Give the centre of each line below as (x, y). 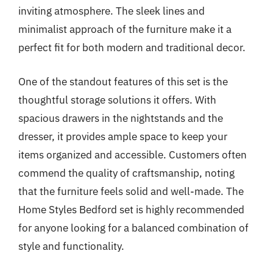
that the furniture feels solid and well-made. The (131, 191)
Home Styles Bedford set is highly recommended (131, 209)
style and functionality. (71, 246)
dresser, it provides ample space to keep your (123, 136)
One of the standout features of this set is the (123, 81)
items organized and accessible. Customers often (133, 154)
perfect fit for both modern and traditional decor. (132, 48)
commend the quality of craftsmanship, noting (126, 173)
